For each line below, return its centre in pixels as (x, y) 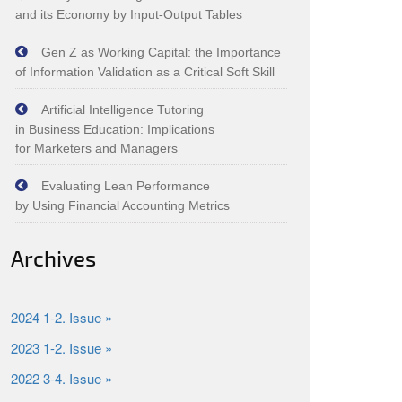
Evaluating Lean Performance (126, 186)
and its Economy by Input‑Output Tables (129, 14)
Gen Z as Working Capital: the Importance (161, 52)
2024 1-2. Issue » (61, 317)
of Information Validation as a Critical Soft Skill (145, 72)
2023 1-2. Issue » (61, 348)
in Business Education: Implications (115, 129)
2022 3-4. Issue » (61, 378)
